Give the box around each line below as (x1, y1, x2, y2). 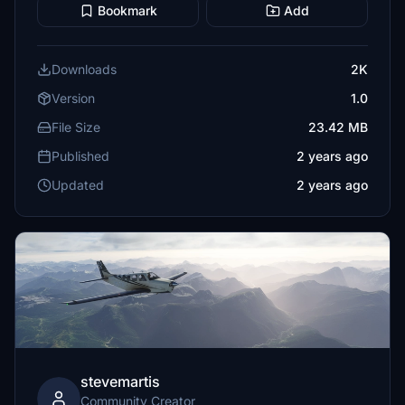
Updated (52, 177, 104, 193)
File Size (52, 119, 100, 135)
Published (52, 148, 109, 164)
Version (52, 90, 95, 106)
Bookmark (97, 3, 157, 18)
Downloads (52, 61, 117, 77)
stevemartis (80, 372, 160, 391)
